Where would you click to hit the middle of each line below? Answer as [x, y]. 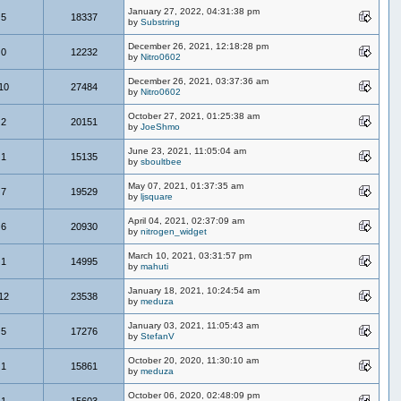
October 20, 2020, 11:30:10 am [194, 360]
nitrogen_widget [174, 231]
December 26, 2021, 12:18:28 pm [199, 46]
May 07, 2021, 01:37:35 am [186, 185]
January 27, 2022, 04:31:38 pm [194, 11]
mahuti [155, 266]
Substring [161, 21]
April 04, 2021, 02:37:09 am [187, 220]
